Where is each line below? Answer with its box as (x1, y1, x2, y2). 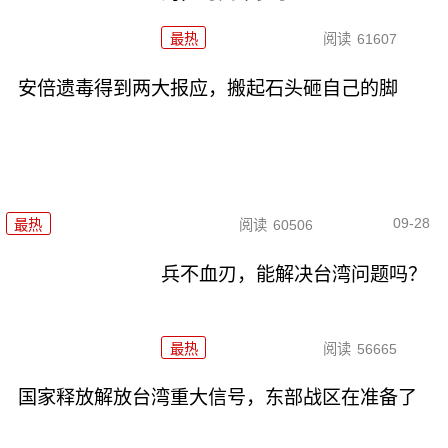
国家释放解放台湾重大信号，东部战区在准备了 (17, 387, 417, 409)
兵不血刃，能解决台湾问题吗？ (161, 263, 428, 285)
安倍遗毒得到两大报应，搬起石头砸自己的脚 (17, 78, 398, 100)
